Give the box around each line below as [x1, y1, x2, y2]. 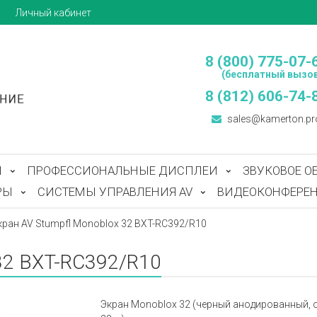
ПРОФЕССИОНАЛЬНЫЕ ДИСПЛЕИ [27, 163, 218, 178]
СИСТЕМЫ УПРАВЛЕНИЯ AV [38, 185, 192, 199]
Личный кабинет [16, 6, 91, 18]
